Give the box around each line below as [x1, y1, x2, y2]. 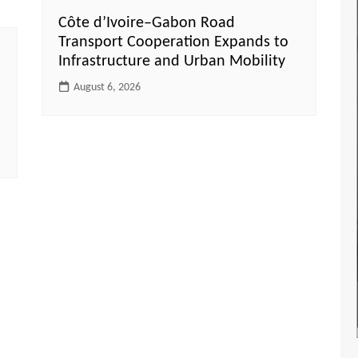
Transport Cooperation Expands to [58, 34, 289, 50]
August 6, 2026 [74, 81, 141, 93]
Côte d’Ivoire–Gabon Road [58, 14, 236, 31]
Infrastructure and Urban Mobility [58, 53, 286, 70]
